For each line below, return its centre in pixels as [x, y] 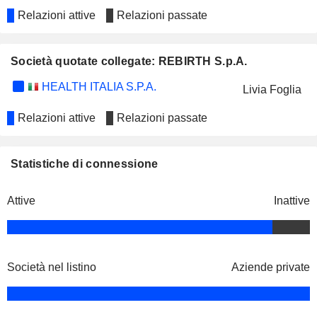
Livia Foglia [272, 90]
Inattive [292, 201]
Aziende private [271, 267]
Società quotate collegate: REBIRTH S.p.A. [129, 61]
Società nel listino [52, 267]
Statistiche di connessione [85, 164]
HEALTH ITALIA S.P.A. [97, 87]
